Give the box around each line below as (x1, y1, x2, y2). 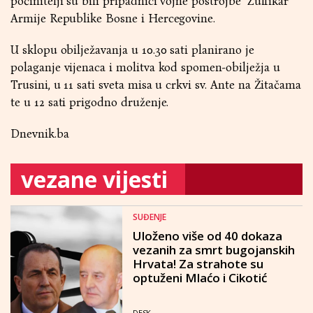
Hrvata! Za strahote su (133, 256, 263, 272)
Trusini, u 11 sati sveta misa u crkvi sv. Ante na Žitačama (10, 78, 302, 92)
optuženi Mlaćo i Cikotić (133, 270, 267, 286)
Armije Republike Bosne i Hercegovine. (10, 11, 216, 26)
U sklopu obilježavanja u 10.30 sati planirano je (10, 43, 254, 57)
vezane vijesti (21, 164, 168, 194)
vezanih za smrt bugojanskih (133, 242, 295, 258)
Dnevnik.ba (10, 126, 69, 141)
